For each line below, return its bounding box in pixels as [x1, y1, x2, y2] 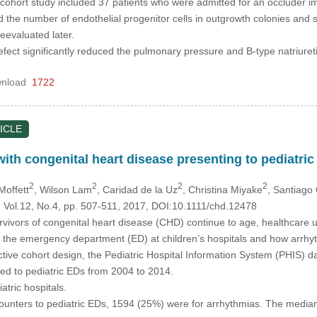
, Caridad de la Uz [96, 183, 178, 195]
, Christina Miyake [182, 183, 263, 195]
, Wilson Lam [33, 183, 92, 195]
